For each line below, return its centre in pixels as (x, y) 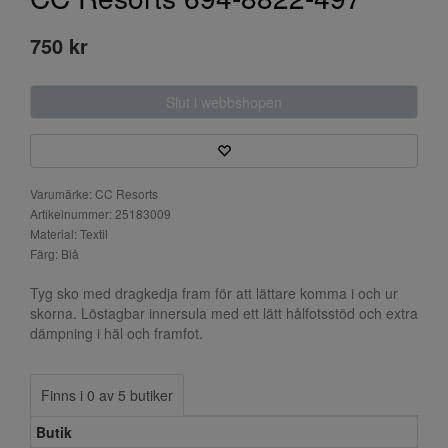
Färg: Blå (54, 254)
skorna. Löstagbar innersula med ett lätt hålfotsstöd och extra (224, 313)
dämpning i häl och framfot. (116, 333)
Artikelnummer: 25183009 (100, 214)
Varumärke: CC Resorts (94, 194)
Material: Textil (69, 234)
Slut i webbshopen (224, 102)
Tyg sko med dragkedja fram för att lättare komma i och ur (214, 293)
